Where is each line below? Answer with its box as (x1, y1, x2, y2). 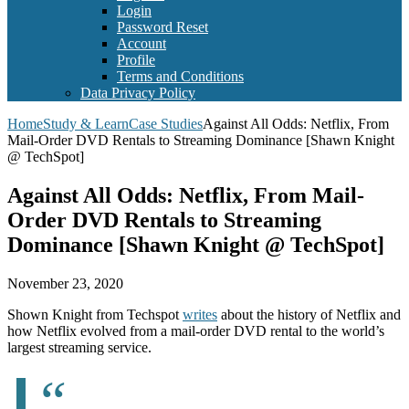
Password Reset (117, 19, 208, 36)
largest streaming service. (7, 340, 152, 356)
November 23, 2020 (7, 276, 123, 292)
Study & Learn (43, 116, 129, 132)
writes (183, 307, 217, 323)
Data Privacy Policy (80, 85, 195, 101)
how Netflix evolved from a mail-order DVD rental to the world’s (7, 323, 384, 340)
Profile (117, 52, 155, 68)
